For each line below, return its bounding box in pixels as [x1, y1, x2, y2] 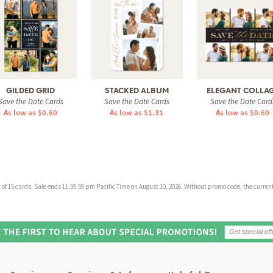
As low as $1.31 [110, 107, 163, 118]
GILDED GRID [6, 85, 55, 95]
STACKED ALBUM [104, 85, 169, 95]
